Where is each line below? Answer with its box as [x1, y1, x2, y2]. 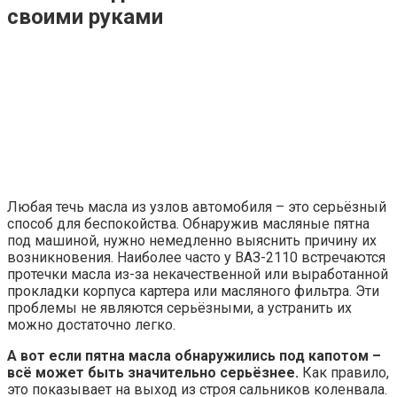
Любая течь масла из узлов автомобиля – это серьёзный [7, 198, 386, 215]
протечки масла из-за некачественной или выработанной [7, 265, 388, 283]
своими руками [7, 4, 163, 29]
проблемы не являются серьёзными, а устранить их [7, 299, 352, 316]
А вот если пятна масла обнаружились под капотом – [7, 346, 381, 364]
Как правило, [299, 363, 389, 381]
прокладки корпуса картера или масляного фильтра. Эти [7, 282, 379, 300]
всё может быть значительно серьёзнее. [7, 363, 299, 381]
